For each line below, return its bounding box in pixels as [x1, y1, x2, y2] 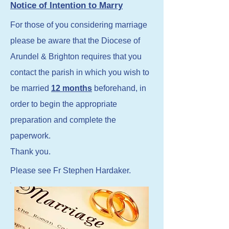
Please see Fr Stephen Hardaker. [10, 166, 131, 175]
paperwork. [10, 131, 51, 140]
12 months [51, 84, 92, 93]
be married [10, 84, 51, 93]
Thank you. [10, 147, 51, 156]
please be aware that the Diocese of [10, 36, 140, 45]
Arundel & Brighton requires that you [10, 52, 142, 61]
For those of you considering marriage [10, 20, 147, 29]
